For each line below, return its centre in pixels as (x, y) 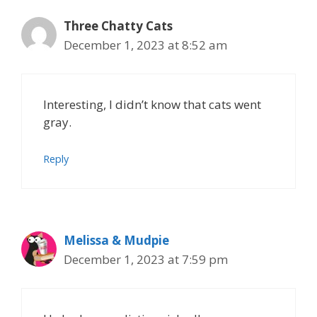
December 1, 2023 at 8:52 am (145, 45)
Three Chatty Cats (118, 25)
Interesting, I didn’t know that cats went (152, 104)
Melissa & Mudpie (116, 240)
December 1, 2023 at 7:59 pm (146, 259)
